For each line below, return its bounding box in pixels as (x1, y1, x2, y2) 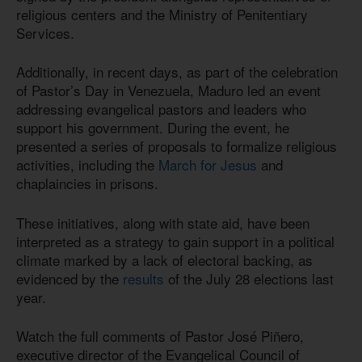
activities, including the (16, 154, 158, 175)
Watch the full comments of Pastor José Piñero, (16, 326, 304, 347)
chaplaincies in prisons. (16, 173, 158, 194)
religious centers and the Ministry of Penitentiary (16, 3, 308, 24)
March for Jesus (158, 154, 257, 175)
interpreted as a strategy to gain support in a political (16, 230, 335, 251)
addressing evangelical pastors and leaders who (16, 99, 306, 120)
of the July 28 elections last (164, 267, 334, 288)
